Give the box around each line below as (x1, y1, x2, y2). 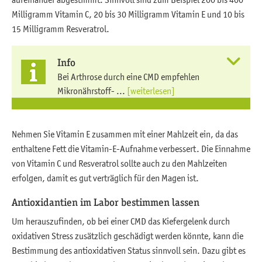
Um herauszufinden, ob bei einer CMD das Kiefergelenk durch (12, 216, 230, 227)
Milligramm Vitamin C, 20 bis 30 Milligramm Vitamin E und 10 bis (12, 9, 244, 20)
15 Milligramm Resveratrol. (12, 23, 109, 35)
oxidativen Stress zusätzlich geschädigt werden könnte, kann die (12, 230, 243, 242)
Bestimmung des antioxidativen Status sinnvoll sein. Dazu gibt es (12, 245, 246, 256)
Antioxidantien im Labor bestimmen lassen (12, 196, 199, 209)
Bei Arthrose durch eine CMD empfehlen (57, 71, 199, 82)
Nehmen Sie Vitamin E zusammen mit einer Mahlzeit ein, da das (12, 129, 238, 140)
